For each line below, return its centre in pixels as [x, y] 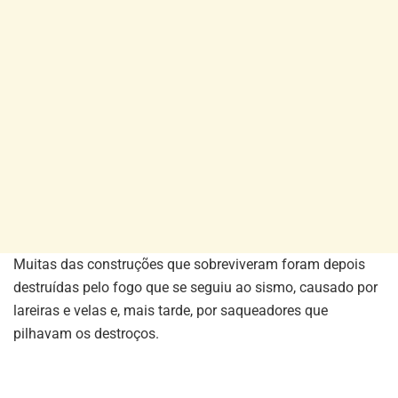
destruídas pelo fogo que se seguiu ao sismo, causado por [195, 288]
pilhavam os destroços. [86, 334]
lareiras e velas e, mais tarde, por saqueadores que [171, 311]
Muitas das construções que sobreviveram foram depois [189, 265]
